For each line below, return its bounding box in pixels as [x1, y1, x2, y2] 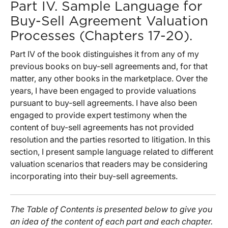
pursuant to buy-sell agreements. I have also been [10, 98, 197, 108]
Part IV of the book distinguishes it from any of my [10, 49, 199, 60]
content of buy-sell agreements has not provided [10, 122, 194, 133]
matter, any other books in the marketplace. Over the [10, 73, 208, 84]
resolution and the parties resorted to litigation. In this [10, 134, 210, 145]
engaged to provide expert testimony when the [10, 110, 187, 121]
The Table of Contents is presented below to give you [10, 204, 212, 215]
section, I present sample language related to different [10, 147, 213, 157]
